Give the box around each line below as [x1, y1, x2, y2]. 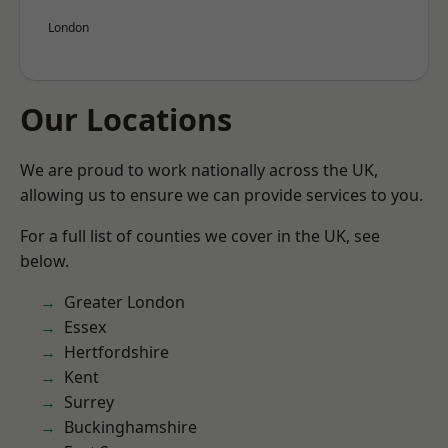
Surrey [64, 391, 114, 413]
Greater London [64, 291, 185, 313]
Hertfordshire [64, 341, 169, 363]
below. [20, 250, 69, 272]
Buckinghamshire [64, 416, 197, 438]
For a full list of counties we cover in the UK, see [20, 225, 380, 247]
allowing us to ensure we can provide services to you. [20, 184, 423, 206]
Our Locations [20, 98, 232, 140]
